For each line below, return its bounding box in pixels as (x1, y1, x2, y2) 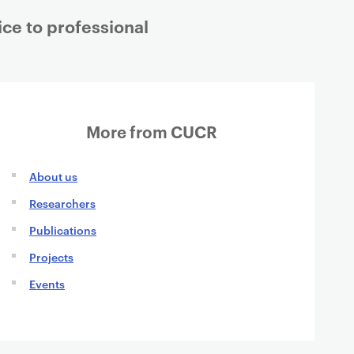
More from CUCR (85, 120, 217, 142)
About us (29, 168, 77, 183)
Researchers (29, 195, 96, 210)
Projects (29, 249, 73, 264)
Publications (29, 222, 96, 237)
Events (29, 276, 65, 291)
